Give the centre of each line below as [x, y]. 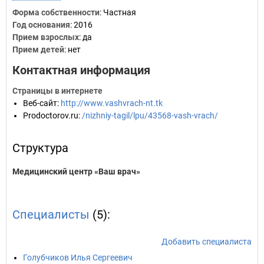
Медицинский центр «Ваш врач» [76, 171]
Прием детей [38, 49]
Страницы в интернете [57, 91]
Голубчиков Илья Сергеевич [78, 258]
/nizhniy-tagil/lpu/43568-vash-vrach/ [150, 115]
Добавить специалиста [207, 242]
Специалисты [51, 214]
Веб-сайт [40, 103]
